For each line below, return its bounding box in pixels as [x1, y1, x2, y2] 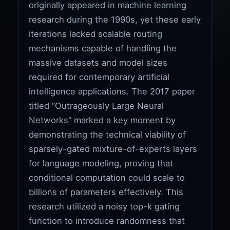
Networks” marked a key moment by [29, 114, 176, 125]
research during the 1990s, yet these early [29, 14, 201, 25]
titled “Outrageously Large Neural [29, 100, 164, 111]
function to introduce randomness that [29, 215, 185, 226]
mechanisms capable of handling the [29, 43, 177, 53]
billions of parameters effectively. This [29, 186, 184, 197]
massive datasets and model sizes [29, 57, 168, 68]
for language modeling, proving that [29, 158, 174, 168]
